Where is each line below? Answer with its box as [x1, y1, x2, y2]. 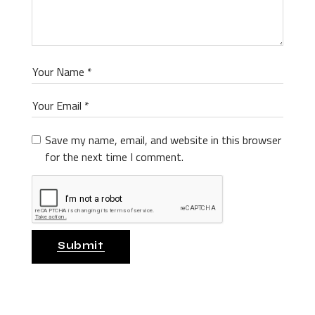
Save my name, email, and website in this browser [45, 131, 281, 148]
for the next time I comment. [45, 148, 184, 165]
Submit [58, 239, 104, 252]
